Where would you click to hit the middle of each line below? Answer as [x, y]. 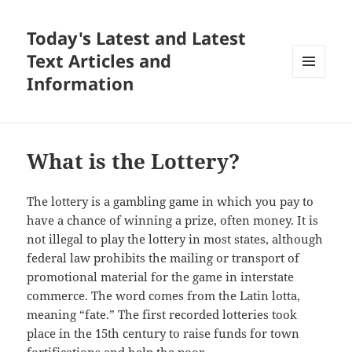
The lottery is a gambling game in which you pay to [170, 202]
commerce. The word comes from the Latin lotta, [164, 296]
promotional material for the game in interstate [161, 277]
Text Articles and [99, 61]
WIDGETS [315, 110]
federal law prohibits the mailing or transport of [163, 258]
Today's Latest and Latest [137, 38]
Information [81, 84]
